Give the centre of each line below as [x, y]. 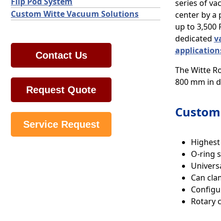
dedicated [194, 38]
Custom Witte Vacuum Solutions [75, 14]
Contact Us [61, 55]
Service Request [61, 124]
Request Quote [61, 90]
